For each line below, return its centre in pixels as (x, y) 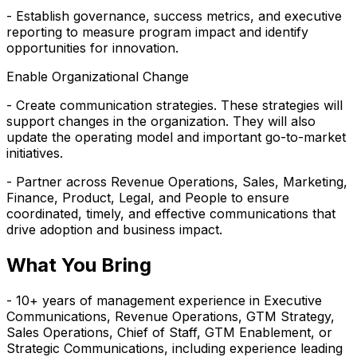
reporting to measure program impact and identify (157, 32)
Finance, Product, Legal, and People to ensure (148, 198)
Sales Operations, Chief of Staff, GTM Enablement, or (169, 333)
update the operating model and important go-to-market (176, 137)
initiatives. (35, 153)
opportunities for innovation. (92, 48)
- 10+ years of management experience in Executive (164, 301)
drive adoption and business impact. (114, 230)
